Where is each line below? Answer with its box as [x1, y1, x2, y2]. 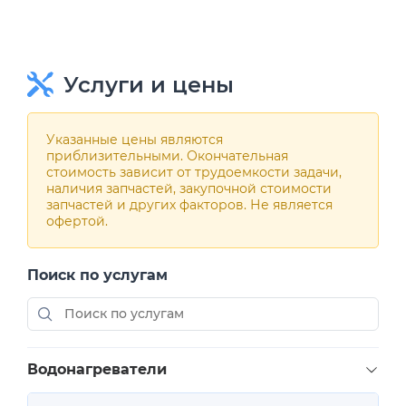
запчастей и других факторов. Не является [46, 197, 333, 214]
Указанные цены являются [46, 131, 223, 149]
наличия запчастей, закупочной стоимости [46, 180, 332, 198]
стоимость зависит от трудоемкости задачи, [46, 164, 342, 181]
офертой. [46, 213, 108, 230]
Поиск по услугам [27, 266, 168, 285]
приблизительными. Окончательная [46, 148, 288, 165]
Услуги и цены [63, 72, 234, 99]
